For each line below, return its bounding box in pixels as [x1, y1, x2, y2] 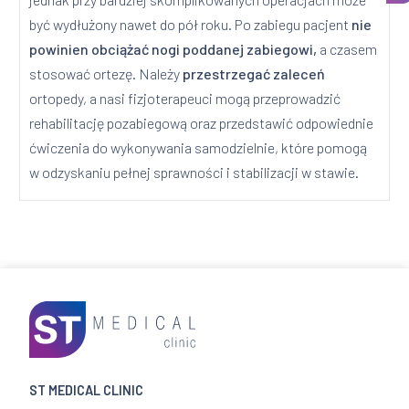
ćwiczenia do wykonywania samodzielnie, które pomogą [29, 138, 368, 156]
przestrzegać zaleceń [183, 64, 326, 82]
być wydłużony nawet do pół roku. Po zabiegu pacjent [29, 15, 352, 33]
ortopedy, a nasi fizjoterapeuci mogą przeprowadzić [29, 89, 341, 107]
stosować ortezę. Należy [29, 64, 184, 82]
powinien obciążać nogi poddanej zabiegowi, [29, 39, 318, 58]
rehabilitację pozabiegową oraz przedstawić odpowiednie [29, 113, 374, 131]
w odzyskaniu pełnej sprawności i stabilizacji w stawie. [29, 163, 360, 181]
